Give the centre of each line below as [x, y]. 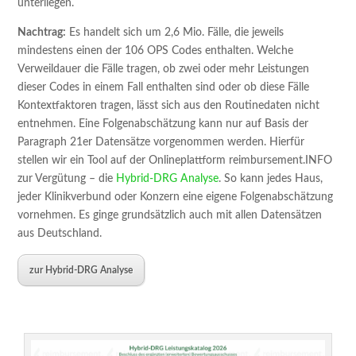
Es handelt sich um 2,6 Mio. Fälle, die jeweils [175, 33]
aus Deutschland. [60, 234]
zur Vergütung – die [67, 179]
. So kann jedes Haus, [271, 179]
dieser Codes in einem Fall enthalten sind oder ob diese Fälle [164, 87]
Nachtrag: [42, 33]
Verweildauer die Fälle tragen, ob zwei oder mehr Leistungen [164, 69]
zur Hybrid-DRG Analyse [81, 270]
